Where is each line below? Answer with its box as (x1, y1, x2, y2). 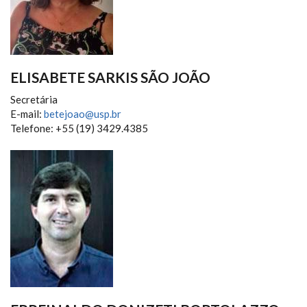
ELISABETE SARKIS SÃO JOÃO (10, 68, 210, 86)
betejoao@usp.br (44, 107, 121, 120)
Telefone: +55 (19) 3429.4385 (10, 121, 148, 134)
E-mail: (10, 107, 44, 120)
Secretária (10, 93, 58, 106)
